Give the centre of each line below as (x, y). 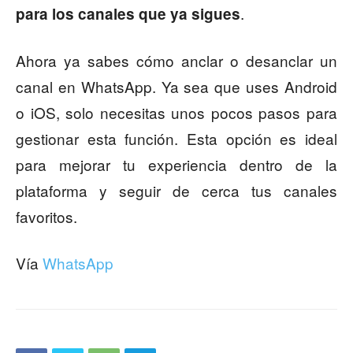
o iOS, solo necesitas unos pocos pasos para (176, 113)
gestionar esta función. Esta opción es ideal (176, 139)
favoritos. (46, 217)
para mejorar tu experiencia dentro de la (176, 165)
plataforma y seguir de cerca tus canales (176, 191)
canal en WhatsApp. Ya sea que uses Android (176, 87)
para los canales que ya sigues (128, 14)
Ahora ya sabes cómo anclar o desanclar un (176, 61)
